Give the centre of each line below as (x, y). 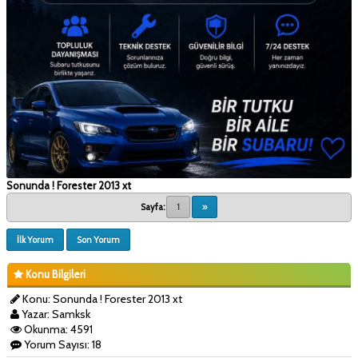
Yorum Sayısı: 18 (62, 344)
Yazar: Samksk (55, 314)
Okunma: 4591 (57, 329)
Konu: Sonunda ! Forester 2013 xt (101, 298)
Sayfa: (153, 207)
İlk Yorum (35, 239)
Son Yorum (98, 239)
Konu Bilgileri (54, 274)
